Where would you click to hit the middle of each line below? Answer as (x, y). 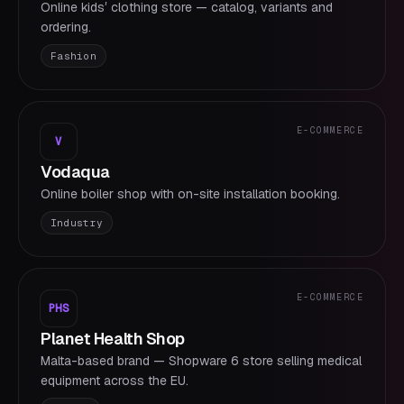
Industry (77, 223)
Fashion (73, 56)
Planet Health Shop (113, 339)
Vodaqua (75, 172)
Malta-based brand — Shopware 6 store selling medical (201, 361)
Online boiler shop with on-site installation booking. (190, 194)
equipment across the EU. (115, 381)
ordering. (66, 27)
